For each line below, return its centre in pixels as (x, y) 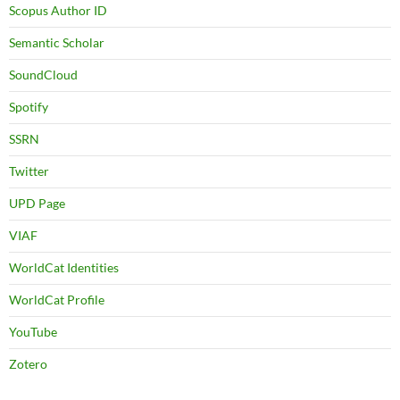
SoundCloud (43, 75)
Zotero (28, 364)
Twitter (29, 171)
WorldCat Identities (64, 268)
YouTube (33, 332)
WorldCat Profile (57, 300)
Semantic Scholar (57, 43)
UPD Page (37, 204)
